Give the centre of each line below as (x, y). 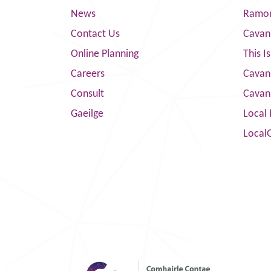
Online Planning (105, 54)
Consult (87, 94)
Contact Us (95, 34)
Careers (88, 74)
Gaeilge (87, 114)
